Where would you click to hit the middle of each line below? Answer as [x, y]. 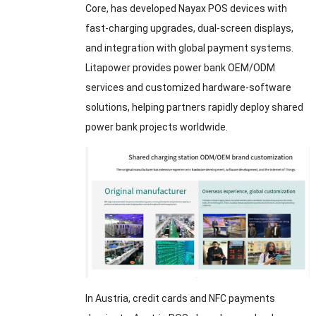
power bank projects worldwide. [156, 127]
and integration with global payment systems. [189, 48]
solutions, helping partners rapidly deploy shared [194, 108]
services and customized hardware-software [188, 88]
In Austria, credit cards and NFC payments [180, 298]
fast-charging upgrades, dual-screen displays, [189, 29]
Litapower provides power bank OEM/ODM [180, 68]
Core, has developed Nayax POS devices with [186, 9]
